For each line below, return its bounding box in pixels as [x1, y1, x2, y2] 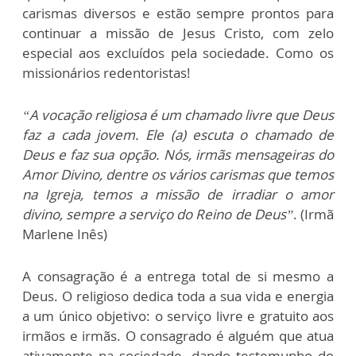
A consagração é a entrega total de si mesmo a [22, 266, 334, 285]
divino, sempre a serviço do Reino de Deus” [22, 204, 293, 223]
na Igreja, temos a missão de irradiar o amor [22, 184, 334, 203]
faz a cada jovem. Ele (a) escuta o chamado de [22, 125, 334, 144]
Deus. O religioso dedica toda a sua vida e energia [22, 286, 334, 305]
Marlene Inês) [22, 224, 107, 243]
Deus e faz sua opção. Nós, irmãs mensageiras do [22, 145, 334, 164]
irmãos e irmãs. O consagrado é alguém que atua [22, 326, 334, 345]
